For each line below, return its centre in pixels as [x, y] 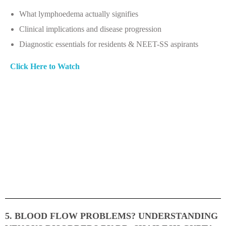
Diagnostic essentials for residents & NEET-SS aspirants [108, 44]
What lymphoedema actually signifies [78, 14]
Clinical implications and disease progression [90, 29]
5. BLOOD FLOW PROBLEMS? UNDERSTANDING [111, 216]
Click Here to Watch [45, 66]
